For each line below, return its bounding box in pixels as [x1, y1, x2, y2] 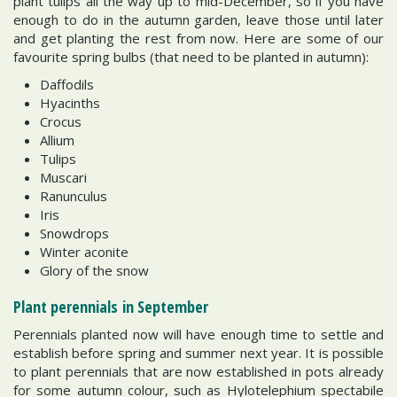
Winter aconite [40, 243, 128, 261]
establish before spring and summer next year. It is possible [13, 343, 384, 362]
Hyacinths [40, 94, 100, 112]
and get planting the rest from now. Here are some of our [13, 28, 384, 47]
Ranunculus [40, 187, 107, 205]
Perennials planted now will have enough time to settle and [13, 324, 384, 343]
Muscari [40, 168, 87, 186]
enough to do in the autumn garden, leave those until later [13, 10, 384, 28]
